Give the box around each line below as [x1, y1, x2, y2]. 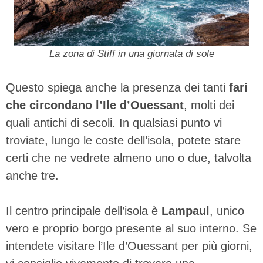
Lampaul [161, 204, 210, 217]
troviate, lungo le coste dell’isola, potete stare [6, 133, 241, 147]
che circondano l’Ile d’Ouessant [6, 98, 184, 112]
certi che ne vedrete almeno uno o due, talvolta [6, 151, 251, 164]
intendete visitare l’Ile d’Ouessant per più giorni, [6, 239, 252, 252]
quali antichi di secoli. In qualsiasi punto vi [6, 116, 222, 129]
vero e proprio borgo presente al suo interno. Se [6, 221, 257, 235]
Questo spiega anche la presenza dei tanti [6, 80, 229, 94]
